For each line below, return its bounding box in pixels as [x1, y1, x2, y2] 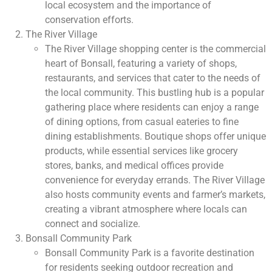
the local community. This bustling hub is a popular [45, 87, 264, 99]
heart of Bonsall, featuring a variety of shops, [45, 58, 237, 70]
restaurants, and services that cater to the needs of [45, 72, 260, 84]
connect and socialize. [45, 218, 140, 230]
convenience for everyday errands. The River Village [45, 174, 265, 186]
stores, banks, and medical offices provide [45, 160, 223, 172]
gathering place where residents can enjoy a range [45, 101, 259, 114]
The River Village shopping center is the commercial [45, 43, 266, 55]
